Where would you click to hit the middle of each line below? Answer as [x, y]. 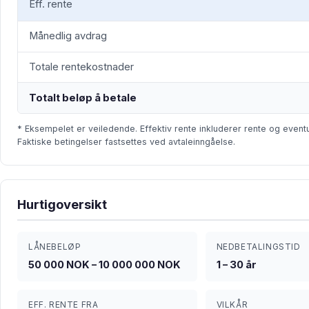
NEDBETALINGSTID [258, 246]
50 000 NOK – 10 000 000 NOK [104, 265]
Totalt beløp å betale [83, 98]
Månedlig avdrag [68, 36]
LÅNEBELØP [55, 246]
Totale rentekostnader [81, 67]
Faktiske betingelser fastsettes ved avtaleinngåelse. [126, 142]
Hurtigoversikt [62, 205]
